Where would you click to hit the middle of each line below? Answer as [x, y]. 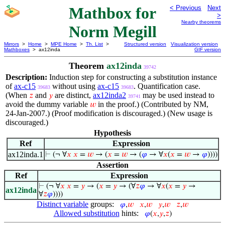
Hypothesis [113, 133]
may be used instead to [178, 95]
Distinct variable [63, 204]
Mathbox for [113, 13]
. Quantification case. [167, 86]
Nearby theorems [201, 22]
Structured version [145, 44]
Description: [27, 77]
